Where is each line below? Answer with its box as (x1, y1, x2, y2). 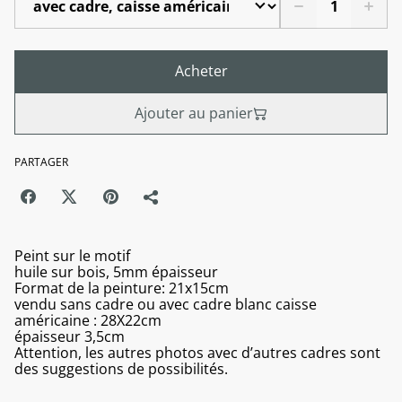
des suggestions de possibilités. (14, 359, 228, 379)
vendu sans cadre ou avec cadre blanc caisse (14, 294, 317, 314)
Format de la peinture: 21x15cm (14, 278, 229, 298)
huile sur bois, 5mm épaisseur (14, 262, 218, 282)
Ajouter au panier (135, 103, 253, 123)
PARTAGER (14, 154, 68, 170)
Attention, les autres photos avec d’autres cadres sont (14, 343, 380, 363)
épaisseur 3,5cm (14, 327, 125, 346)
